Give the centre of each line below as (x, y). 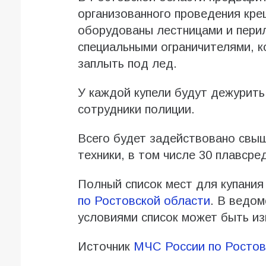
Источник (105, 247)
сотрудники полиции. (136, 110)
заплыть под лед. (127, 64)
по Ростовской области (144, 201)
